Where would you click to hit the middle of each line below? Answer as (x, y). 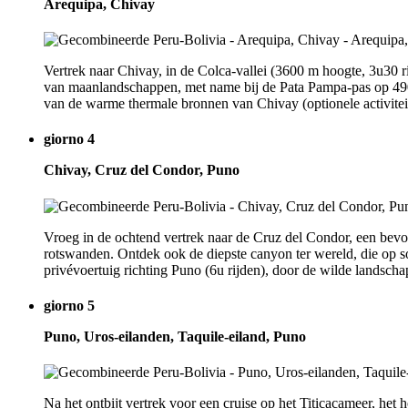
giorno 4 (69, 139)
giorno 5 (69, 305)
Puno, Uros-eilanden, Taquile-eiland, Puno (175, 336)
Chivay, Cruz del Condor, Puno (142, 170)
